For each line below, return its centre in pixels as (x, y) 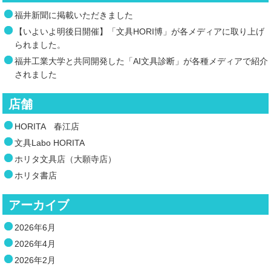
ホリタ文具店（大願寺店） (66, 159)
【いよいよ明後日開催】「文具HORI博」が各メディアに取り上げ (140, 32)
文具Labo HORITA (50, 143)
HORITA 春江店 (47, 127)
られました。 (40, 45)
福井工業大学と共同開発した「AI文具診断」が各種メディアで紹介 (142, 61)
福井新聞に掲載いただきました (74, 15)
